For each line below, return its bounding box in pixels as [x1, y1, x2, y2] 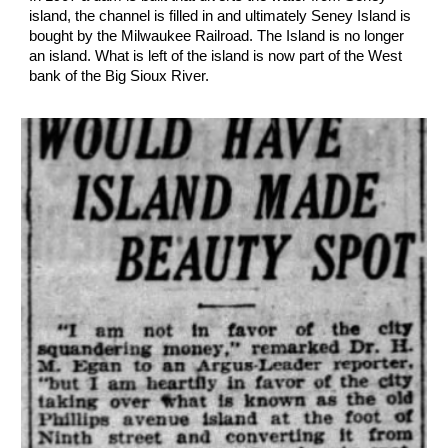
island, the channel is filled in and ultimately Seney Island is [29, 7, 412, 24]
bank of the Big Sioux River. [29, 67, 218, 84]
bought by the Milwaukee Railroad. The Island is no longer [29, 27, 405, 44]
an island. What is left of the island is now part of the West [29, 47, 403, 64]
